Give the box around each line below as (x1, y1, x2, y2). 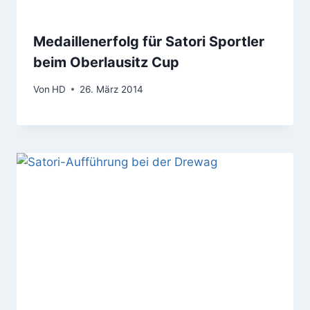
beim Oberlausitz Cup (33, 54, 179, 71)
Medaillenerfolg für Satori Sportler (33, 33, 264, 51)
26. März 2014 (80, 83, 144, 95)
